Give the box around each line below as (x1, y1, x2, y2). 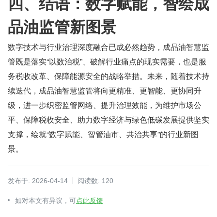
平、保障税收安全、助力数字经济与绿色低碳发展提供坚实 (8, 114, 209, 125)
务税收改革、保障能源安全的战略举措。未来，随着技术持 (8, 70, 209, 82)
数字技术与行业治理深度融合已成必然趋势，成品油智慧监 (8, 41, 209, 53)
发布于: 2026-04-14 (8, 177, 68, 185)
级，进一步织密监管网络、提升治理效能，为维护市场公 (8, 99, 201, 111)
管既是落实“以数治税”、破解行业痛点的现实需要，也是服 (8, 56, 206, 67)
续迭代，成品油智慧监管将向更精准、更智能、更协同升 (8, 85, 201, 96)
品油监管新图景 (8, 15, 116, 38)
